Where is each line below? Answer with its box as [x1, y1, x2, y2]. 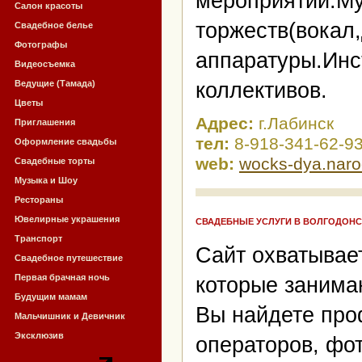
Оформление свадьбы [15, 137, 116, 146]
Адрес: [196, 114, 259, 133]
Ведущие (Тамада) [15, 78, 95, 88]
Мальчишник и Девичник [15, 311, 125, 321]
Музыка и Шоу [15, 175, 78, 185]
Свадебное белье [15, 20, 93, 30]
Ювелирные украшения [15, 214, 120, 224]
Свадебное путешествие [15, 253, 123, 263]
